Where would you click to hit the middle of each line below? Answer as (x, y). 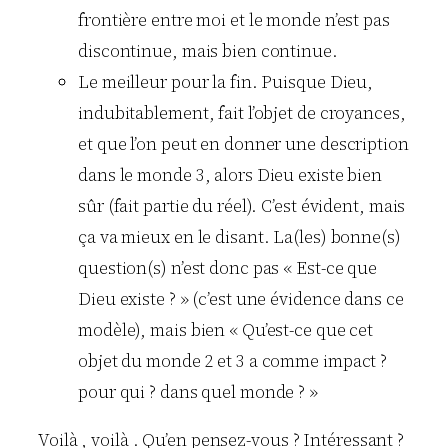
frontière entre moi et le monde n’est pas (234, 19)
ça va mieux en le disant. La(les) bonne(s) (239, 236)
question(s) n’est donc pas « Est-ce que (228, 267)
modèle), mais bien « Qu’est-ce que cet (226, 329)
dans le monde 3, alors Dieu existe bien (230, 174)
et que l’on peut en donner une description (243, 143)
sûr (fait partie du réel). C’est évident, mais (242, 205)
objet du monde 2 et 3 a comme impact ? (233, 360)
